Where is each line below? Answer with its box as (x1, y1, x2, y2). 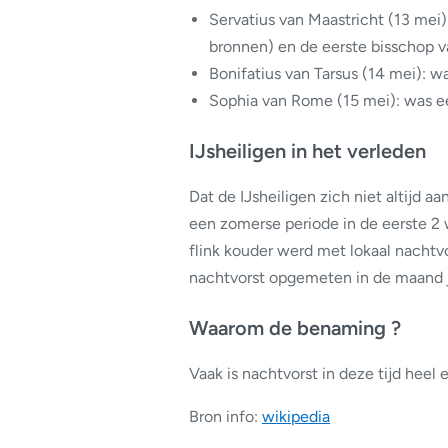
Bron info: (189, 407, 262, 426)
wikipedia (262, 407, 330, 426)
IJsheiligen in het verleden (189, 139, 426, 163)
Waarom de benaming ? (189, 316, 401, 340)
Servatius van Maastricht (209, 10, 384, 29)
